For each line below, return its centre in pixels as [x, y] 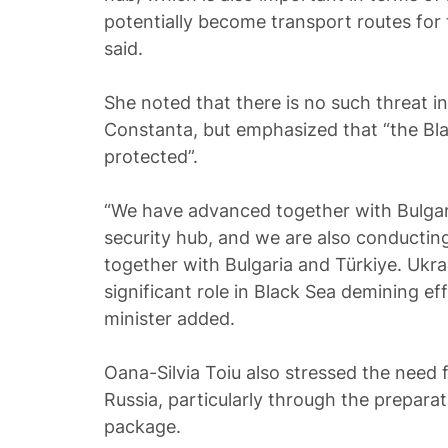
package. [142, 426]
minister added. [169, 318]
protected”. [151, 156]
